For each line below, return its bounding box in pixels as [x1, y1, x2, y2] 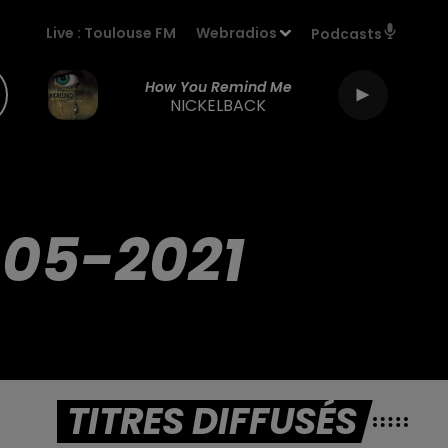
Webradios [196, 23, 278, 43]
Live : [46, 23, 85, 43]
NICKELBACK [170, 93, 266, 117]
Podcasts [311, 24, 382, 44]
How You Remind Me [144, 76, 292, 97]
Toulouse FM [84, 23, 177, 43]
